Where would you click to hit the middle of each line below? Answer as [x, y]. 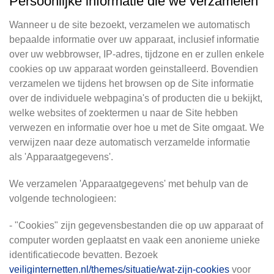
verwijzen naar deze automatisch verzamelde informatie [130, 142]
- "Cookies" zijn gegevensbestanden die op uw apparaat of [136, 225]
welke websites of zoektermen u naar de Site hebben [124, 113]
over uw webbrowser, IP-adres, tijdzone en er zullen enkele [137, 54]
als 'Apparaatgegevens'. [61, 157]
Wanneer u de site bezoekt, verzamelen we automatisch [130, 25]
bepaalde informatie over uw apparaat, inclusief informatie [134, 39]
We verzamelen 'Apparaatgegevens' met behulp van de [129, 184]
